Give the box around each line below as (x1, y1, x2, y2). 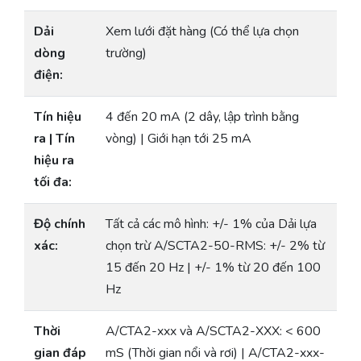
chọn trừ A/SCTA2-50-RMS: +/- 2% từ (106, 236, 325, 255)
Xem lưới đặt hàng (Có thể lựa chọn (106, 22, 299, 40)
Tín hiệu (34, 107, 81, 126)
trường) (106, 44, 147, 62)
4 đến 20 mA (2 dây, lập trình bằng (106, 107, 299, 126)
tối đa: (34, 172, 72, 191)
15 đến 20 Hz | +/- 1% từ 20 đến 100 (106, 258, 321, 276)
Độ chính (34, 214, 85, 233)
